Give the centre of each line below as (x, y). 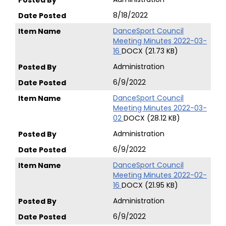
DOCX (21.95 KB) (150, 185)
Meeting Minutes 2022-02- (160, 175)
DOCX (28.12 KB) (152, 118)
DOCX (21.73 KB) (150, 51)
